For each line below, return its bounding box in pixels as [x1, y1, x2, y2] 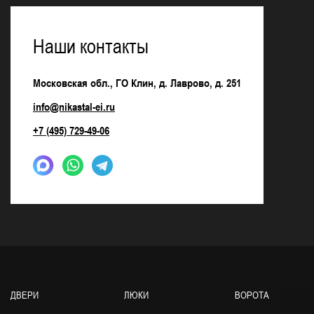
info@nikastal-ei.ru [33, 100, 115, 113]
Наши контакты [33, 34, 149, 57]
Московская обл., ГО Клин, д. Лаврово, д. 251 [33, 76, 241, 89]
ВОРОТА [235, 289, 269, 301]
